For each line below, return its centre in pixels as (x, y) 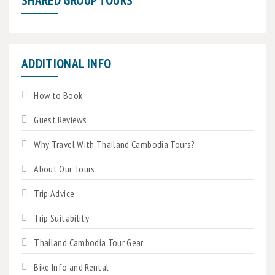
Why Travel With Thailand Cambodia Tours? (114, 144)
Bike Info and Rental (72, 267)
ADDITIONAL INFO (67, 63)
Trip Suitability (61, 218)
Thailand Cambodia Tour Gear (89, 242)
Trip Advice (54, 193)
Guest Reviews (60, 119)
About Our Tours (64, 168)
